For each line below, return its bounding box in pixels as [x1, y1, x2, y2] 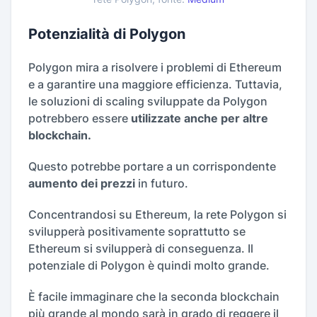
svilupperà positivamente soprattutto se [28, 224, 246, 239]
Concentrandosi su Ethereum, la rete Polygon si [28, 207, 287, 222]
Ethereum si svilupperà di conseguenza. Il [28, 241, 253, 256]
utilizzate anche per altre [131, 111, 268, 126]
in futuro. [135, 176, 188, 191]
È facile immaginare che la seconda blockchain [28, 289, 279, 304]
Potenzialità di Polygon [28, 25, 185, 43]
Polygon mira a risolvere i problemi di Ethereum [28, 60, 282, 75]
